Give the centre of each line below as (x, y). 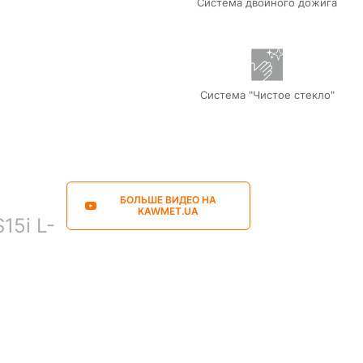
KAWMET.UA (168, 211)
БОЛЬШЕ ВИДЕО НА (168, 200)
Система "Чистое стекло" (267, 95)
